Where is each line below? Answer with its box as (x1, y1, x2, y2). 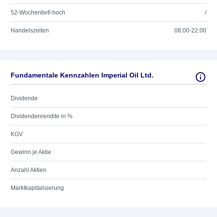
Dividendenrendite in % (11, 113, 73, 120)
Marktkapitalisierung (11, 185, 64, 191)
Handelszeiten (11, 27, 49, 34)
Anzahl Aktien (11, 167, 46, 173)
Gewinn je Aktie (11, 149, 51, 155)
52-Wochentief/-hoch (11, 9, 65, 16)
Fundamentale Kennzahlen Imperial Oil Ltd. (11, 71, 154, 79)
